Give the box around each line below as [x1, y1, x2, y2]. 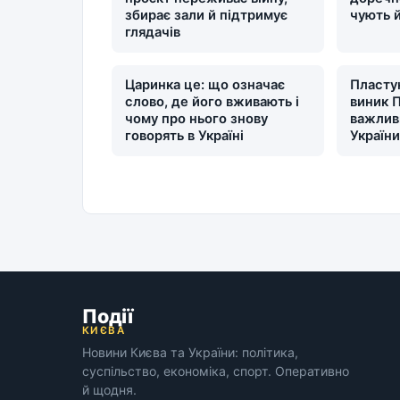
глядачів [125, 24, 181, 41]
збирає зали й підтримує [125, 7, 288, 24]
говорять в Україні [125, 128, 245, 145]
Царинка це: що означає [125, 77, 286, 94]
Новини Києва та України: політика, [82, 345, 298, 361]
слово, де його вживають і [125, 94, 300, 111]
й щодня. [82, 382, 137, 398]
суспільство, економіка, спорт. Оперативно [82, 363, 349, 379]
